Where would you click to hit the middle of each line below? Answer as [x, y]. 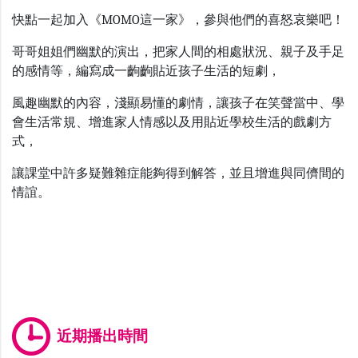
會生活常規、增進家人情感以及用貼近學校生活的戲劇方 [172, 122]
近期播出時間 [102, 336]
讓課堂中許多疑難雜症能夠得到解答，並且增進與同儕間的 [178, 173]
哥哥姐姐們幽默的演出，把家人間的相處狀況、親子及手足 [178, 52]
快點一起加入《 [57, 20]
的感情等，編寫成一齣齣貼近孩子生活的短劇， [146, 71]
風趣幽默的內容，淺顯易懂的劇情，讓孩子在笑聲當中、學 [178, 103]
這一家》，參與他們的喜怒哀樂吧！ [242, 20]
